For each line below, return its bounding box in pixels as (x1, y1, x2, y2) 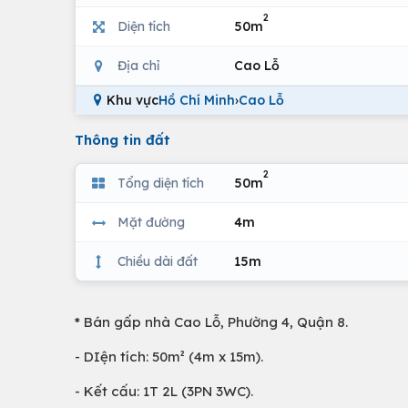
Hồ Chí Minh (158, 92, 235, 108)
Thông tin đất (75, 131, 170, 148)
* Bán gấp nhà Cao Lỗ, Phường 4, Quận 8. (75, 313, 348, 331)
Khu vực (107, 92, 158, 108)
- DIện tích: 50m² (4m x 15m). (75, 348, 263, 365)
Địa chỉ (117, 56, 159, 74)
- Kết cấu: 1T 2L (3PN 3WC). (75, 382, 253, 400)
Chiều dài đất (117, 252, 198, 270)
